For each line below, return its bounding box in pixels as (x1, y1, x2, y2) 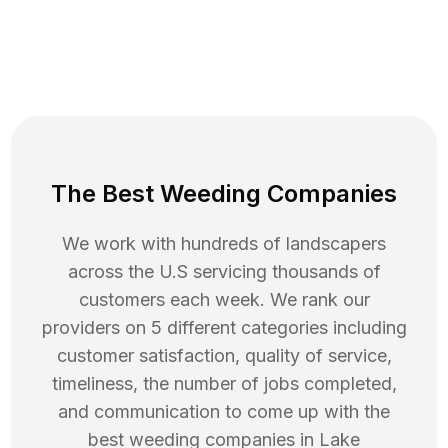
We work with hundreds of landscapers (62, 233, 386, 255)
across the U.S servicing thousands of (67, 261, 381, 283)
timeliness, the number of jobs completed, (51, 373, 397, 395)
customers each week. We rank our (78, 289, 370, 311)
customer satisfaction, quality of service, (56, 345, 392, 367)
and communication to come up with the (58, 401, 390, 423)
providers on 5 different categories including (41, 317, 407, 339)
